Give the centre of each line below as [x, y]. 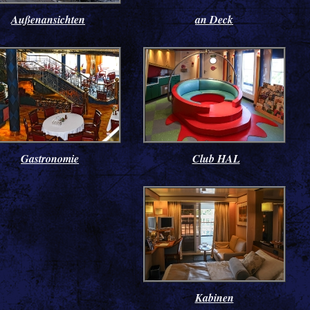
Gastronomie [50, 158]
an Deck [214, 19]
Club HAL [216, 158]
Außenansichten [48, 19]
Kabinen [214, 298]
